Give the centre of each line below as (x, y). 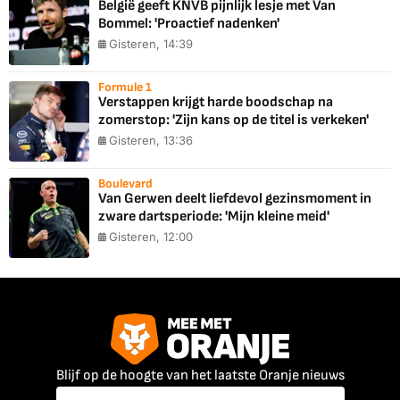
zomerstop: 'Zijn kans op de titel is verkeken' (233, 121)
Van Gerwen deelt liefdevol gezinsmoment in (235, 199)
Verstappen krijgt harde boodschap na (216, 103)
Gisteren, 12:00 (151, 237)
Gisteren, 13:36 (151, 141)
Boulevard (125, 184)
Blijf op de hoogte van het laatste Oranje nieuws (200, 375)
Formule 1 (125, 87)
